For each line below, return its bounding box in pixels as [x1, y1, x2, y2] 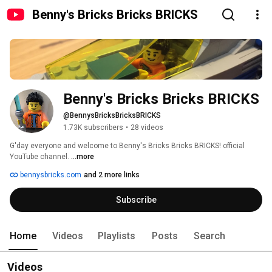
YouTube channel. [10, 152, 71, 161]
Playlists [98, 230, 135, 242]
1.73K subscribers [63, 123, 123, 132]
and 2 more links [84, 171, 140, 180]
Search [194, 230, 225, 242]
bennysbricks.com [18, 171, 81, 180]
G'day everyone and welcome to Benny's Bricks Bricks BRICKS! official [10, 141, 245, 151]
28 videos [131, 123, 163, 132]
